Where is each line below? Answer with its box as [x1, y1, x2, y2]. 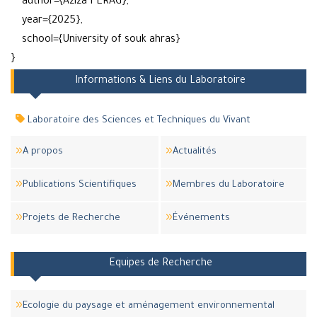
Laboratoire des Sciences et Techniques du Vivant [25, 115, 250, 127]
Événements [173, 212, 230, 224]
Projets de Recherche [23, 212, 120, 224]
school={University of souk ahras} [11, 35, 180, 47]
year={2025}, [11, 16, 83, 28]
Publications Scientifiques [23, 179, 137, 190]
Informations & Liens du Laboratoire [75, 76, 246, 88]
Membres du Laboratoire [173, 179, 284, 190]
